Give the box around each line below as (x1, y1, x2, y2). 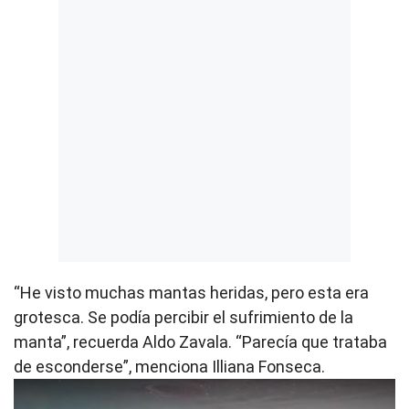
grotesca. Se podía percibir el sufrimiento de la (14, 308, 353, 328)
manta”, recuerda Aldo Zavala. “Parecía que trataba (14, 332, 387, 352)
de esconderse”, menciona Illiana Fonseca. (14, 357, 325, 377)
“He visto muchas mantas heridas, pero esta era (14, 283, 369, 303)
